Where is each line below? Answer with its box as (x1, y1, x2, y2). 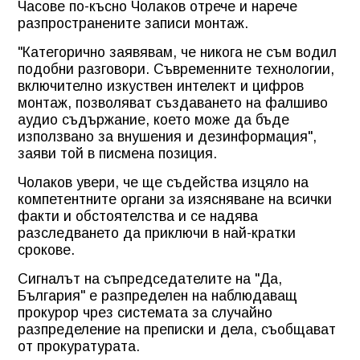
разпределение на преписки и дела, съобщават (18, 321, 336, 337)
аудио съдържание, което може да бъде (18, 111, 289, 128)
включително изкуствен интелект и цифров (18, 77, 304, 94)
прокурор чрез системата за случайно (18, 304, 272, 321)
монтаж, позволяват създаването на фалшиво (18, 94, 328, 111)
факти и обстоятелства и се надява (18, 207, 258, 224)
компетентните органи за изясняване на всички (18, 190, 332, 207)
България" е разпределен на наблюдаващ (18, 287, 297, 304)
